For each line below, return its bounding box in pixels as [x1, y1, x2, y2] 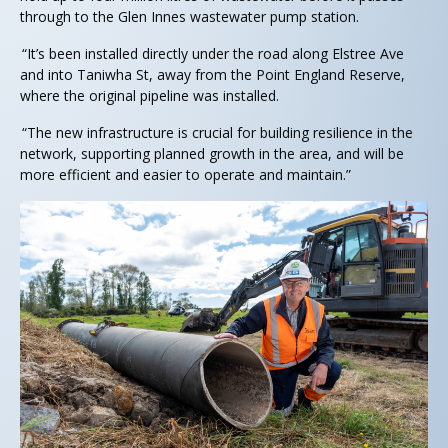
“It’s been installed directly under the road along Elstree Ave [20, 43, 404, 63]
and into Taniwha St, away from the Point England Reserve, [20, 64, 405, 84]
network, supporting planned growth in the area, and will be [20, 143, 404, 163]
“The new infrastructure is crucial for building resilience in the [20, 122, 413, 142]
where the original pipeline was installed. [20, 85, 283, 105]
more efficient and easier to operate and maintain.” [20, 164, 353, 184]
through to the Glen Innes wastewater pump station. [20, 6, 363, 26]
